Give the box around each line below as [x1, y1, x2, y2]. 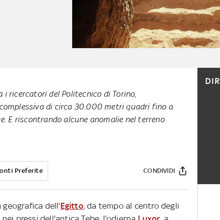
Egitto [60, 201, 83, 211]
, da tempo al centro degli [83, 201, 180, 211]
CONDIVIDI [143, 167, 175, 175]
